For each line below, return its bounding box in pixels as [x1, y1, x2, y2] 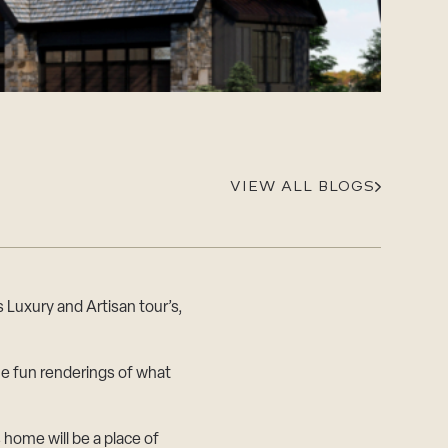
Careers [176, 12, 231, 28]
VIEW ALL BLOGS [230, 178, 376, 195]
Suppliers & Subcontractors [176, 36, 366, 52]
